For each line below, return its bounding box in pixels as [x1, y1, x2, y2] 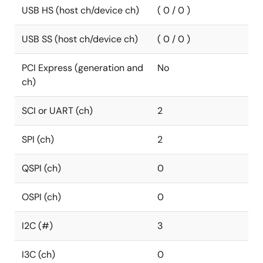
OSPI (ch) [22, 191, 61, 203]
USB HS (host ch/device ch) [22, 4, 139, 16]
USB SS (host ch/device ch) [22, 33, 138, 45]
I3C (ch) [22, 248, 55, 261]
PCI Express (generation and [22, 62, 143, 74]
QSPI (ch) [22, 162, 61, 174]
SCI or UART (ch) [22, 104, 93, 117]
